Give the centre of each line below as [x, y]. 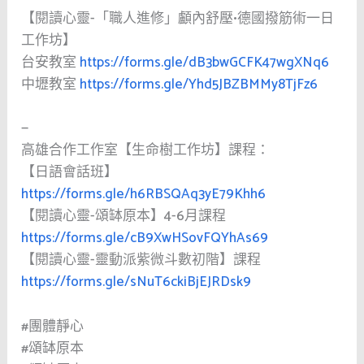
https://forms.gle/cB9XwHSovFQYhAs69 [145, 238]
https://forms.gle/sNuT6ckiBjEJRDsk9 [136, 282]
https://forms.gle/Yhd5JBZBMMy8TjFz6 [199, 85]
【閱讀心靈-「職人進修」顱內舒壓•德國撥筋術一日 [178, 19]
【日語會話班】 [70, 173]
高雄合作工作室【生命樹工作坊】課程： [146, 151]
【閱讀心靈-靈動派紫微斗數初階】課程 [141, 260]
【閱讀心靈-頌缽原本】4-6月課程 [124, 217]
